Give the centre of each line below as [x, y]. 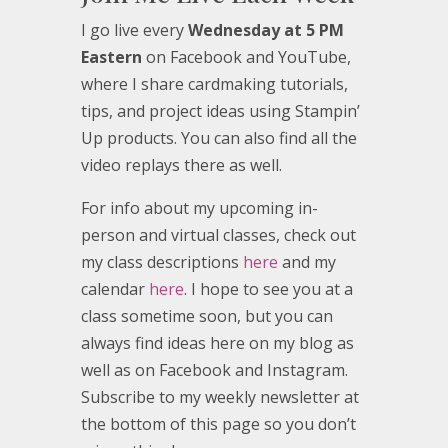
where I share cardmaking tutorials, [214, 84]
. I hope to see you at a [268, 289]
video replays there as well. [181, 165]
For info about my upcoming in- [199, 208]
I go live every [134, 30]
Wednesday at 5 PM [265, 30]
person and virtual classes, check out [218, 235]
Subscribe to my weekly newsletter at [219, 397]
